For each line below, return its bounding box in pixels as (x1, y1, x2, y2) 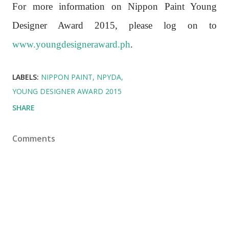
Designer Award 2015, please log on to (12, 19, 217, 31)
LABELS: (12, 72, 39, 82)
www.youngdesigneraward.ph (12, 38, 130, 50)
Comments (12, 132, 55, 144)
